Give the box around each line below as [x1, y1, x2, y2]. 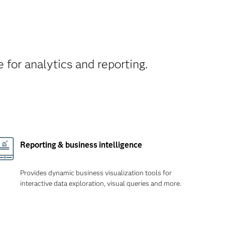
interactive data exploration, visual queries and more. [20, 179, 181, 188]
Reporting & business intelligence [20, 140, 142, 150]
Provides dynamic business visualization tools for [20, 168, 172, 177]
